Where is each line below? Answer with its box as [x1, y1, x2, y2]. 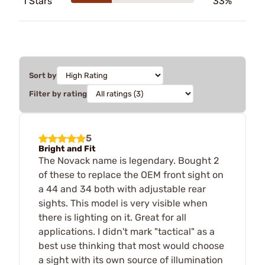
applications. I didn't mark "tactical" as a [38, 225, 215, 237]
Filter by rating [29, 89, 87, 98]
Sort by [29, 70, 57, 80]
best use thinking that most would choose [38, 240, 224, 251]
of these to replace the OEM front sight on [38, 169, 224, 180]
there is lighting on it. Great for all [38, 211, 186, 223]
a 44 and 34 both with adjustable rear [38, 183, 206, 195]
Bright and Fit [38, 143, 96, 154]
